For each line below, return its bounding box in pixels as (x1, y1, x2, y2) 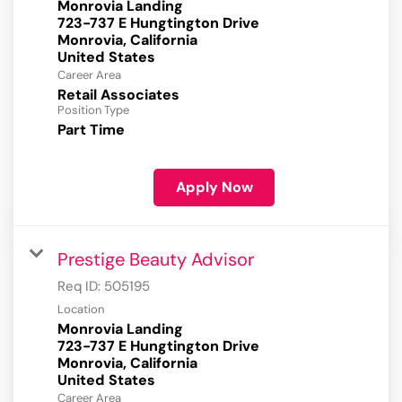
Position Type (57, 102, 129, 118)
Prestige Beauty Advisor (57, 248, 254, 272)
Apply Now (175, 178, 253, 197)
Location (57, 301, 104, 318)
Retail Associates (57, 85, 179, 105)
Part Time (57, 120, 125, 140)
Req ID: (57, 277, 104, 296)
